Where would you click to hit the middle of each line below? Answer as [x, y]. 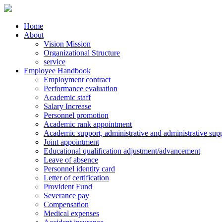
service [55, 62]
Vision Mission [67, 44]
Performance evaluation [81, 88]
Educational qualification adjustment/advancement [122, 151]
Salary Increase [67, 106]
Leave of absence [71, 160]
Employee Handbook [57, 71]
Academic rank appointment [88, 124]
